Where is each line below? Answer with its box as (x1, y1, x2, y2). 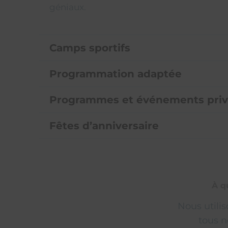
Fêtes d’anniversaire (49, 120, 159, 132)
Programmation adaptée (49, 68, 182, 80)
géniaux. (49, 2, 87, 12)
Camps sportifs (49, 42, 131, 54)
